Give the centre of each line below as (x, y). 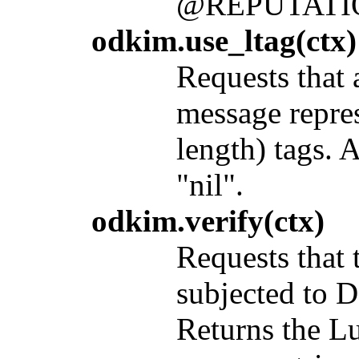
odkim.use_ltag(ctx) (224, 41)
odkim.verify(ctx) (208, 221)
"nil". (210, 185)
